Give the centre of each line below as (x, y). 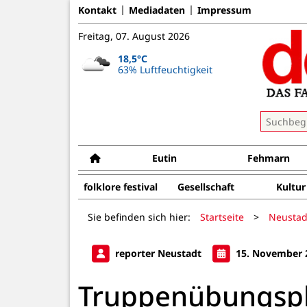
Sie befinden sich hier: (139, 217)
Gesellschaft (206, 187)
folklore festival (121, 187)
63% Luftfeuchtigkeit (165, 69)
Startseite (222, 217)
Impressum (224, 10)
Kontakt (97, 10)
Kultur (291, 187)
